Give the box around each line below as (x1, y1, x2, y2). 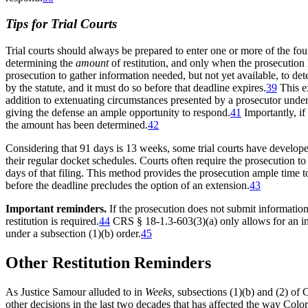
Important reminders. (5, 203, 107, 215)
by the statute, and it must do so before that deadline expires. (5, 82, 266, 94)
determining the (5, 57, 76, 69)
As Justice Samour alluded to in (5, 285, 145, 298)
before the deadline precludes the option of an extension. (5, 179, 250, 192)
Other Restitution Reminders (5, 254, 211, 272)
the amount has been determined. (5, 119, 148, 131)
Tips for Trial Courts (5, 16, 117, 32)
